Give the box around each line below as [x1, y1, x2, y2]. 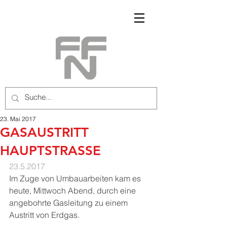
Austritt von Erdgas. [9, 210, 80, 220]
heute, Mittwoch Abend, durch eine [9, 185, 138, 196]
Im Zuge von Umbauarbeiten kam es [9, 173, 143, 183]
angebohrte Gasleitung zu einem [9, 198, 130, 208]
